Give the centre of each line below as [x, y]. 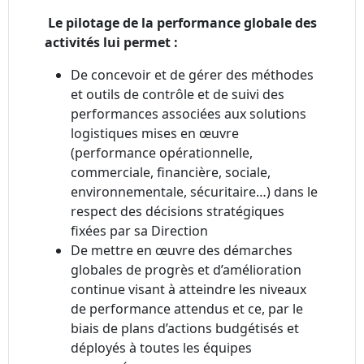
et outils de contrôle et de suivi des [178, 95]
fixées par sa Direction [139, 231]
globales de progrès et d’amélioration [186, 270]
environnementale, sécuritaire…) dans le [194, 192]
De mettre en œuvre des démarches [182, 251]
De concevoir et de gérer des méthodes [192, 75]
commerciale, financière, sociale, [171, 173]
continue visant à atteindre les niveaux [188, 290]
